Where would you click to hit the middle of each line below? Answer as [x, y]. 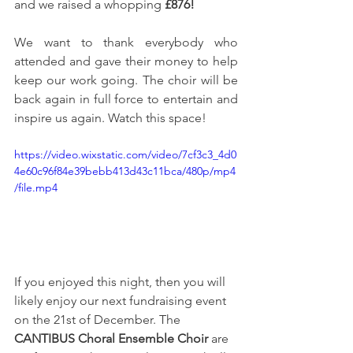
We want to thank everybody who [126, 43]
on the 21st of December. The [99, 320]
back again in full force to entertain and [126, 99]
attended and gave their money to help [126, 61]
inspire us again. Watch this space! [110, 118]
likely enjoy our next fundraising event [122, 301]
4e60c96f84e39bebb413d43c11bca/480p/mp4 [125, 171]
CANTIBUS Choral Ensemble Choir [111, 338]
